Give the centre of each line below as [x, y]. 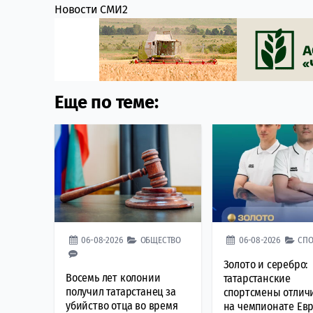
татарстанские [257, 278]
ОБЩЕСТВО [161, 240]
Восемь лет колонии [113, 277]
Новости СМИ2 [91, 9]
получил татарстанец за [121, 291]
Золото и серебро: [265, 264]
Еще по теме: [107, 102]
